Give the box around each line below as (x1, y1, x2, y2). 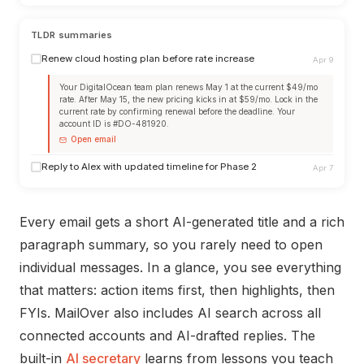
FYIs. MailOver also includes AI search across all (19, 305, 321, 321)
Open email (68, 134, 116, 144)
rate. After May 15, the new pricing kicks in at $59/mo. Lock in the (59, 94, 318, 104)
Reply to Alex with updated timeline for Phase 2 (41, 161, 257, 172)
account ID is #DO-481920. (59, 119, 169, 128)
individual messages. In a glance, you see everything (19, 259, 341, 275)
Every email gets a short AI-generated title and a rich (19, 214, 344, 230)
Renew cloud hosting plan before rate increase (41, 53, 254, 64)
